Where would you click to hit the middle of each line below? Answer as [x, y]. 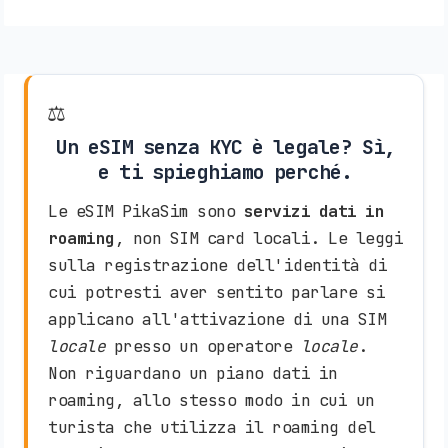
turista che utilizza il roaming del [212, 427]
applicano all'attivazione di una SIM [217, 319]
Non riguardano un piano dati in [193, 373]
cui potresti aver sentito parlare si [216, 292]
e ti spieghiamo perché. [225, 171]
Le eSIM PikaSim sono [146, 211]
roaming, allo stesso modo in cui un [211, 400]
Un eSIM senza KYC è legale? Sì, [225, 146]
